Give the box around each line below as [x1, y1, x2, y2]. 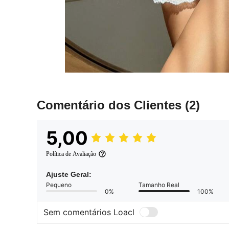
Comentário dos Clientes [37, 98, 185, 112]
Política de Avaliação [46, 150, 96, 157]
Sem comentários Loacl [43, 207, 134, 218]
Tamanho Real [139, 180, 179, 189]
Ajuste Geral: [46, 170, 91, 178]
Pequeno [46, 180, 72, 189]
